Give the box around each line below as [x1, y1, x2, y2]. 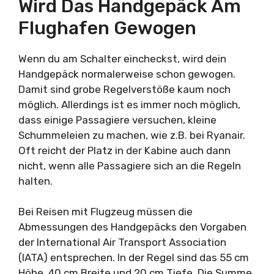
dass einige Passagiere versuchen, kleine [18, 113, 217, 126]
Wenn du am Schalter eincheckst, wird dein [18, 52, 226, 65]
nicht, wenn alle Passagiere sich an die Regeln [18, 159, 241, 172]
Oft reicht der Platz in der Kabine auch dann [18, 144, 231, 157]
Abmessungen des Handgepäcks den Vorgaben [18, 221, 246, 233]
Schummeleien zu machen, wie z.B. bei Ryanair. [18, 128, 245, 141]
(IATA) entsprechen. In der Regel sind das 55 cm [18, 251, 249, 264]
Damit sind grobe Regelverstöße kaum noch [18, 83, 231, 95]
